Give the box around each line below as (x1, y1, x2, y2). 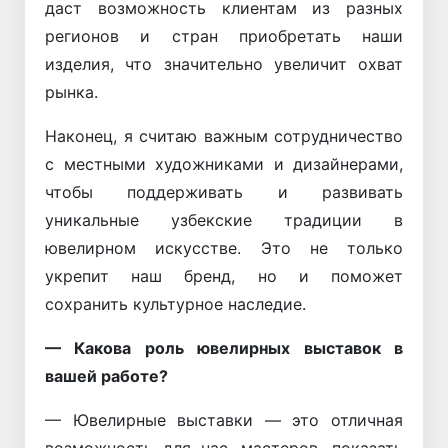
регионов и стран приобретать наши (45, 25, 403, 46)
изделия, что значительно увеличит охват (45, 53, 403, 74)
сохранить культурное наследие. (45, 293, 306, 314)
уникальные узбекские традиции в (45, 209, 403, 230)
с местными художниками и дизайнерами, (45, 153, 403, 174)
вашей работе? (45, 365, 168, 386)
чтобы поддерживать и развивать (45, 181, 403, 202)
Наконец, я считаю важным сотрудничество (45, 125, 403, 146)
